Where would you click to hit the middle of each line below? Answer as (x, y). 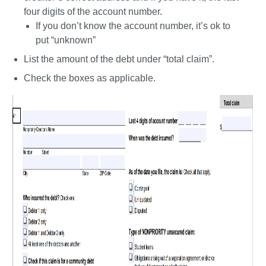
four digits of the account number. (94, 12)
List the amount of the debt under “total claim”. (120, 59)
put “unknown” (66, 40)
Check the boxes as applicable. (90, 78)
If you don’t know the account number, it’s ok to (133, 26)
